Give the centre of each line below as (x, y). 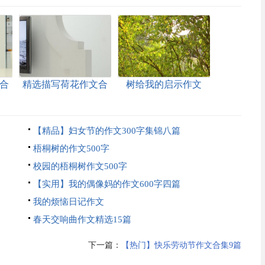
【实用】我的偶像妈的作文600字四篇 (106, 184)
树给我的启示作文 (164, 84)
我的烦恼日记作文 (68, 202)
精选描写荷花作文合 (65, 84)
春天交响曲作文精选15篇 (82, 219)
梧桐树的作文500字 (71, 148)
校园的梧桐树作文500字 (80, 166)
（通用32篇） (164, 98)
